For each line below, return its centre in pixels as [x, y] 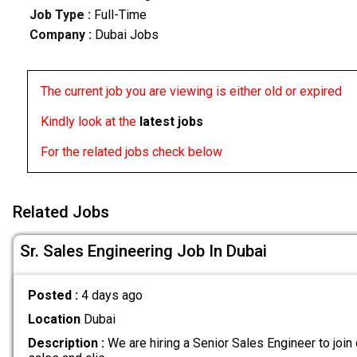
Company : [60, 35]
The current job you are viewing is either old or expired [191, 92]
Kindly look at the [90, 122]
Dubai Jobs [125, 35]
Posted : [54, 295]
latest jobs [171, 122]
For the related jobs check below [131, 152]
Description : [66, 343]
